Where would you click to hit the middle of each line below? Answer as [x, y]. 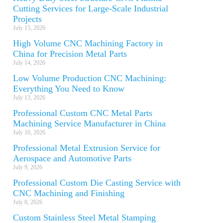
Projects [27, 19]
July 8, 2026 [28, 202]
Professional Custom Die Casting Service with [97, 183]
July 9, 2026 [28, 167]
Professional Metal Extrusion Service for [87, 148]
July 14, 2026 [29, 63]
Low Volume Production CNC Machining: [90, 78]
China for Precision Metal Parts [70, 54]
